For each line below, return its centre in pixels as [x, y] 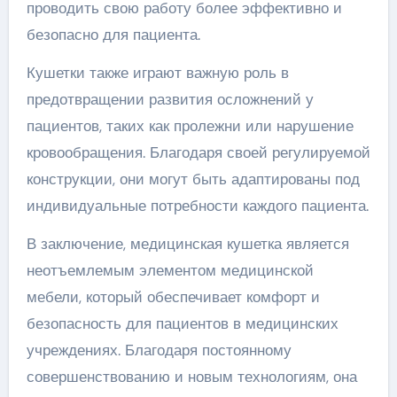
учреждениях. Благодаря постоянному [159, 350]
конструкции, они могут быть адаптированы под [193, 179]
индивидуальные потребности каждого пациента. [197, 205]
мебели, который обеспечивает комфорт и [173, 296]
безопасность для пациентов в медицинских [182, 323]
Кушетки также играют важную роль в [157, 72]
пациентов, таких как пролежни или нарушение [190, 125]
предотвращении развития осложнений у [170, 99]
